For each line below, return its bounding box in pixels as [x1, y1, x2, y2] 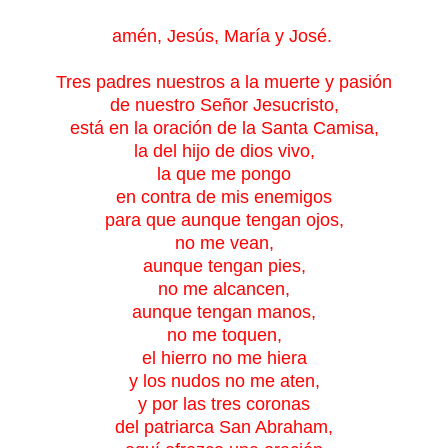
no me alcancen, [158, 278, 290, 299]
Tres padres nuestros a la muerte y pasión [56, 71, 392, 92]
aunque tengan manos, [132, 301, 316, 322]
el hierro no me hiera [141, 347, 307, 368]
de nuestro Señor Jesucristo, [109, 94, 339, 115]
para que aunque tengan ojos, [104, 209, 344, 230]
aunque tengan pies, [142, 255, 306, 276]
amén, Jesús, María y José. [111, 25, 337, 46]
